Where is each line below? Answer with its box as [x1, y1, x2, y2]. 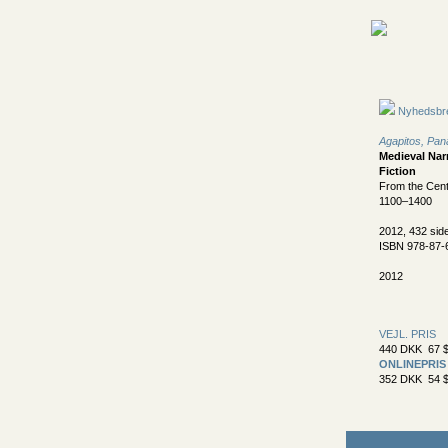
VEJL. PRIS [379, 328, 436, 340]
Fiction [379, 165, 416, 177]
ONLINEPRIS [379, 358, 446, 370]
